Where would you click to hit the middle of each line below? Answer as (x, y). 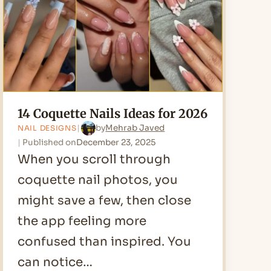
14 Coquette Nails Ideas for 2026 (113, 113)
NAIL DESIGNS (47, 128)
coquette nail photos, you (98, 180)
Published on (49, 142)
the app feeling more (82, 221)
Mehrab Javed (135, 128)
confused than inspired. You (104, 241)
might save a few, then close (104, 200)
